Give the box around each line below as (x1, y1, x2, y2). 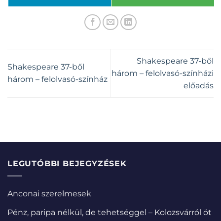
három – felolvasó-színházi (111, 68, 214, 78)
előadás (184, 80, 214, 90)
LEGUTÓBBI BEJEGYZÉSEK (7, 159, 127, 169)
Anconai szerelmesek (7, 188, 91, 198)
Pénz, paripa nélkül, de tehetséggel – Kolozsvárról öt (7, 207, 212, 217)
